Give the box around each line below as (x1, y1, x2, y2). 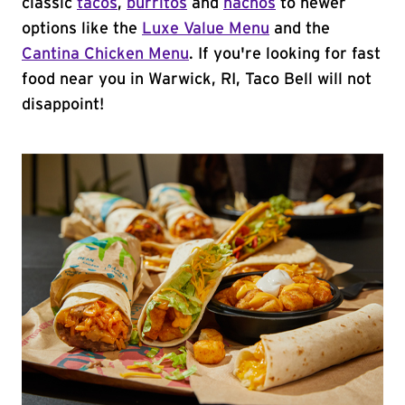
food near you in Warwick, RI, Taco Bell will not (22, 71, 372, 88)
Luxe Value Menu (142, 21, 269, 37)
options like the (22, 21, 142, 37)
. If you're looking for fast (189, 46, 381, 62)
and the (269, 21, 330, 37)
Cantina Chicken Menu (22, 46, 189, 62)
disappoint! (22, 97, 104, 113)
